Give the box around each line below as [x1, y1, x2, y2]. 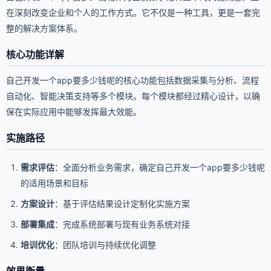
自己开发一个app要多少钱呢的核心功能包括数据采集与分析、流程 [6, 74, 259, 85]
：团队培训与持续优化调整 [54, 239, 156, 250]
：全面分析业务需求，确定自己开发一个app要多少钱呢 [54, 162, 265, 172]
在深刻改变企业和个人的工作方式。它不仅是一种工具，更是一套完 [6, 7, 260, 18]
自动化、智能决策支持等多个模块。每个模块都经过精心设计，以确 [6, 90, 260, 101]
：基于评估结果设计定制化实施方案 [54, 198, 190, 209]
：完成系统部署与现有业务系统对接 [54, 218, 190, 229]
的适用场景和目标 [21, 177, 88, 188]
